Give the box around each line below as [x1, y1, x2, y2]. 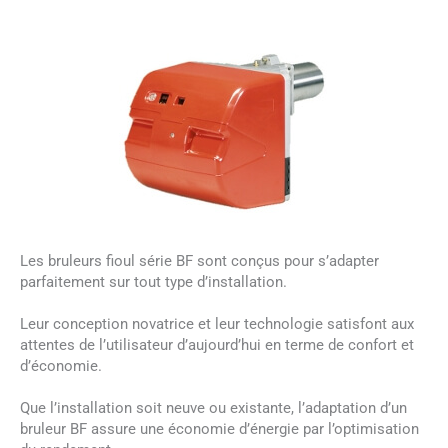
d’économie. [20, 357, 102, 376]
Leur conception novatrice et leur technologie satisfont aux [20, 315, 414, 334]
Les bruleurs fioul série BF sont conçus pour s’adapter [20, 252, 379, 271]
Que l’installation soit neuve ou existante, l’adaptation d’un [20, 399, 407, 418]
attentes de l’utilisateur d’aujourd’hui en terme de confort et [20, 336, 414, 355]
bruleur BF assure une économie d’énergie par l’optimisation [20, 420, 419, 439]
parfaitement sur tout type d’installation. [20, 273, 287, 292]
